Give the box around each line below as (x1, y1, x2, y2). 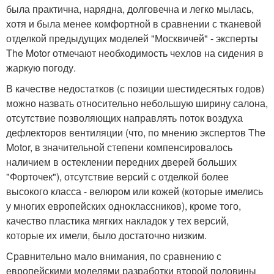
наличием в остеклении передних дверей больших (6, 154, 237, 169)
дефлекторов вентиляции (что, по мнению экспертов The (6, 125, 265, 139)
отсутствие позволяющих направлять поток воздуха (6, 110, 243, 125)
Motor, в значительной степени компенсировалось (6, 139, 232, 154)
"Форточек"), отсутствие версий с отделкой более (6, 169, 229, 183)
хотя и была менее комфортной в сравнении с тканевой (6, 16, 261, 31)
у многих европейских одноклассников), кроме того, (6, 198, 241, 213)
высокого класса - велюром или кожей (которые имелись (6, 183, 263, 198)
